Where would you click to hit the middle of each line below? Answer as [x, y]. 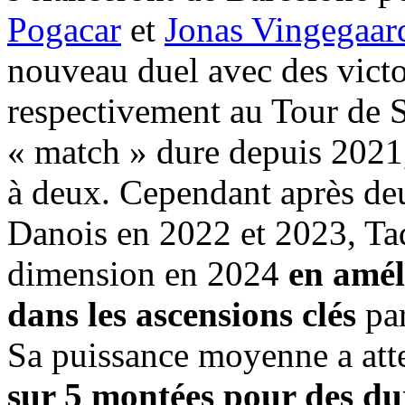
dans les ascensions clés [182, 315]
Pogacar [64, 30]
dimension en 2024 [148, 274]
